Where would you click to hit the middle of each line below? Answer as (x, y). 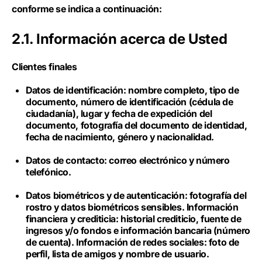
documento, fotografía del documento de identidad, (137, 125)
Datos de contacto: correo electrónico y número (128, 160)
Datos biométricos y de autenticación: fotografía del (136, 195)
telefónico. (50, 172)
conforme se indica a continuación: (88, 9)
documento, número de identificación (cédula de (130, 102)
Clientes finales (46, 67)
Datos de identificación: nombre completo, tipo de (132, 90)
